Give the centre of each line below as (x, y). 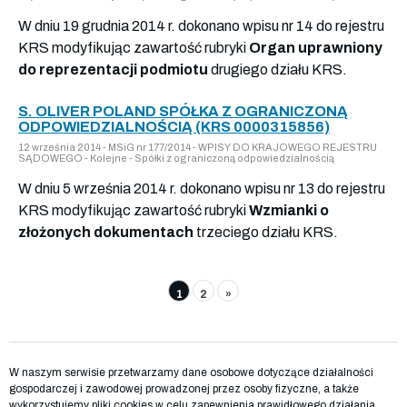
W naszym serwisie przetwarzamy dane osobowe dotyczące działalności (191, 372)
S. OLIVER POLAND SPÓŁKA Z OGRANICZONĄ (183, 111)
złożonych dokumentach (106, 232)
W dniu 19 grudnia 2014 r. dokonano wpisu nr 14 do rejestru (201, 25)
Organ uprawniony (316, 47)
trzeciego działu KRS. (266, 232)
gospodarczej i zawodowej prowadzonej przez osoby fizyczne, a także (184, 388)
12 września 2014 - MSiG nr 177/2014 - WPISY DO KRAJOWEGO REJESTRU (198, 147)
